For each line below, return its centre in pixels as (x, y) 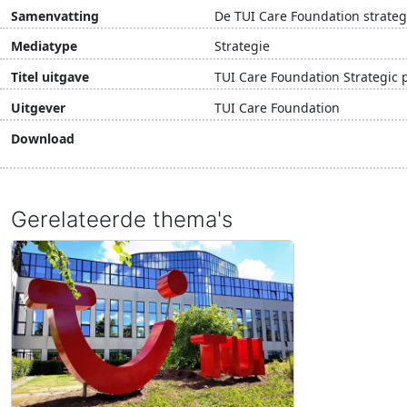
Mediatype (44, 46)
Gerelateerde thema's (122, 219)
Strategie (242, 46)
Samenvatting (55, 15)
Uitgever (38, 108)
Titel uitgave (50, 77)
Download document (310, 147)
